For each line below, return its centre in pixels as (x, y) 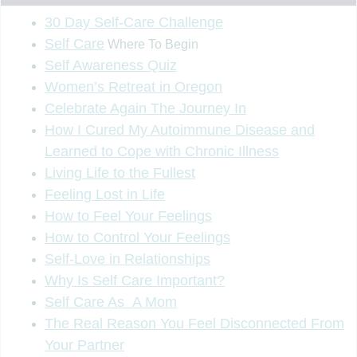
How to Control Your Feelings (137, 237)
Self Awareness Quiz (111, 65)
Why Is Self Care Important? (135, 280)
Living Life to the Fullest (120, 173)
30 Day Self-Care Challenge (134, 22)
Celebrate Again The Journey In (145, 108)
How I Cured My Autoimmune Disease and (180, 129)
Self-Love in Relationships (127, 259)
